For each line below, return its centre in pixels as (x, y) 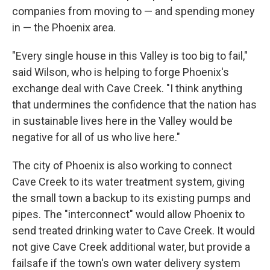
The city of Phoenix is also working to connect (122, 165)
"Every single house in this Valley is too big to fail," (130, 55)
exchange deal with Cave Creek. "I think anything (127, 88)
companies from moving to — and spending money (133, 11)
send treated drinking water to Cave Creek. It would (133, 230)
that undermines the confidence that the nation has (134, 104)
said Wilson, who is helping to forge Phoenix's (121, 72)
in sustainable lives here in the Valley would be (122, 121)
